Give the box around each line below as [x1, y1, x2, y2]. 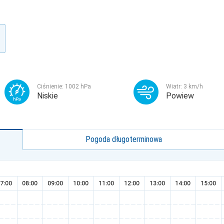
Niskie [37, 91, 58, 100]
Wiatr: [166, 83, 183, 90]
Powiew [166, 91, 194, 100]
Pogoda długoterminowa [85, 134, 162, 144]
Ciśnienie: [37, 83, 65, 90]
